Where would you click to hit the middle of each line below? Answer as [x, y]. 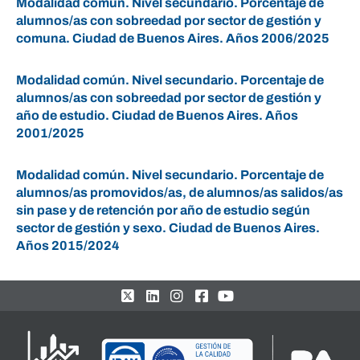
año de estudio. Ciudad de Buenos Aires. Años [157, 115]
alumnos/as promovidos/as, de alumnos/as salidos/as [180, 192]
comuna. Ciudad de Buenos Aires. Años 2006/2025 [173, 38]
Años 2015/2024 [68, 245]
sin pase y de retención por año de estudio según [163, 210]
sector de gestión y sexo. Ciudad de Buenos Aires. [168, 228]
